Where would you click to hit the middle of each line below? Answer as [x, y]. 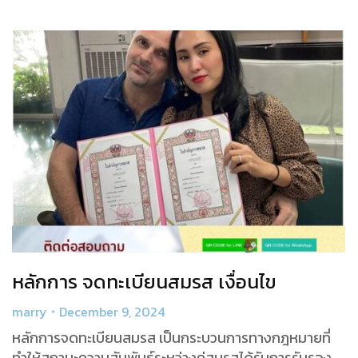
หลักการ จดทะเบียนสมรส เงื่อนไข [144, 281]
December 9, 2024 [112, 311]
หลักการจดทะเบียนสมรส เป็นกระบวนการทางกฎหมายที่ [171, 337]
